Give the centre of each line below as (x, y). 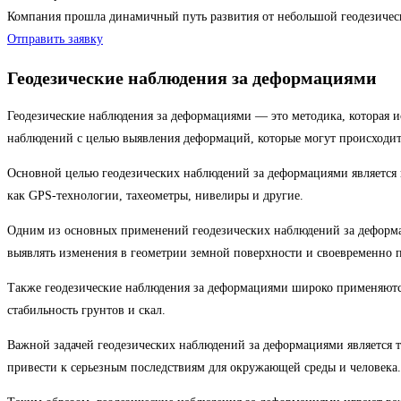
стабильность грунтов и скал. (86, 311)
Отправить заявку (55, 39)
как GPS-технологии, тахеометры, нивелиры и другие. (155, 196)
